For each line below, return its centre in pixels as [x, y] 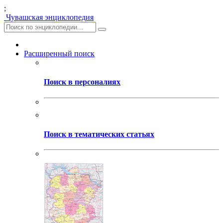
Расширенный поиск [59, 54]
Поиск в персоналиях [82, 82]
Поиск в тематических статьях [99, 134]
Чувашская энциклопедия [50, 17]
